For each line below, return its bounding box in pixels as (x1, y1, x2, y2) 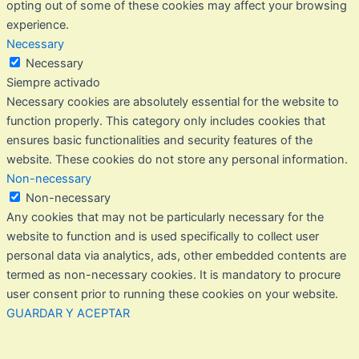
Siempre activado (6, 75, 100, 91)
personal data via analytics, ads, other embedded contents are (6, 248, 346, 264)
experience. (6, 18, 69, 33)
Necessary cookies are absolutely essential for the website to (6, 95, 339, 110)
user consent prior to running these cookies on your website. (6, 287, 338, 302)
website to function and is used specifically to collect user (6, 229, 319, 244)
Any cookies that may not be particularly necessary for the (6, 210, 324, 225)
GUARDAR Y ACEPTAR (6, 306, 130, 321)
